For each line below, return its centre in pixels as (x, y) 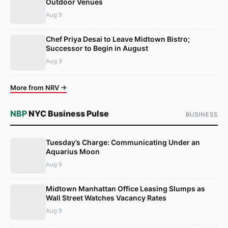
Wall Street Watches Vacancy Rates (106, 198)
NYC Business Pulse (68, 114)
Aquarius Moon (73, 152)
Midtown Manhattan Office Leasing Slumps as (125, 189)
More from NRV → (38, 87)
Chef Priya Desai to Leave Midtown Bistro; (118, 39)
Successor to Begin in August (97, 48)
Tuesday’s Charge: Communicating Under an (123, 142)
